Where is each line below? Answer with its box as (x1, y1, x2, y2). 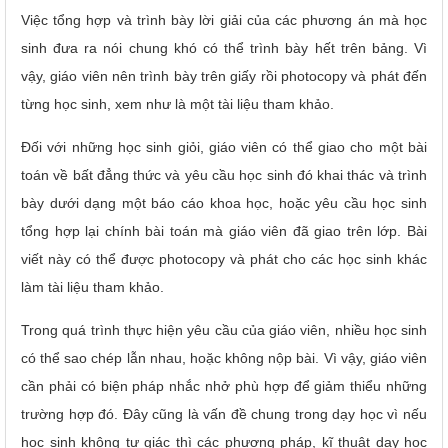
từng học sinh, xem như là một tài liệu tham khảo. (21, 95, 334, 112)
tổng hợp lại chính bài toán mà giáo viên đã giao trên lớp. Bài (21, 222, 427, 239)
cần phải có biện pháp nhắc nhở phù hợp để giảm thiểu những (21, 377, 427, 394)
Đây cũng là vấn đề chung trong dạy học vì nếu (122, 405, 428, 422)
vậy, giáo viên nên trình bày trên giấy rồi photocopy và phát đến (21, 67, 427, 84)
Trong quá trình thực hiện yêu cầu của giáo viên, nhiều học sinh (21, 321, 427, 338)
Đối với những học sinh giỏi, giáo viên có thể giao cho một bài (21, 138, 427, 155)
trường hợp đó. (21, 405, 123, 422)
